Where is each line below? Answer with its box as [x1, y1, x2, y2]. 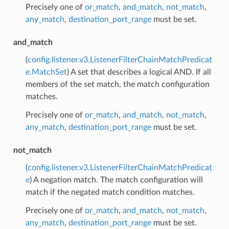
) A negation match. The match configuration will [29, 176, 203, 185]
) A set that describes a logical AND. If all [66, 68, 211, 77]
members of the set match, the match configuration [25, 80, 210, 89]
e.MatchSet [25, 68, 67, 77]
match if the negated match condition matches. [25, 188, 195, 197]
